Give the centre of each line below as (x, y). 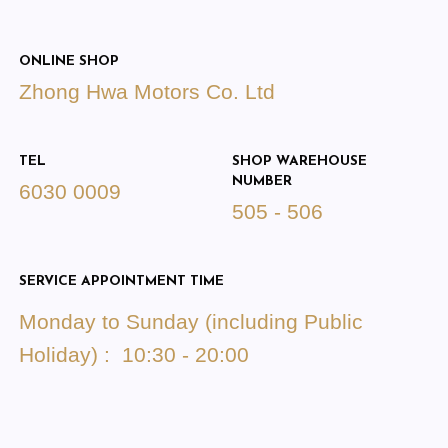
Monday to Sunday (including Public (190, 321)
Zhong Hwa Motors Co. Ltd (146, 92)
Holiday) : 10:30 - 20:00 (133, 354)
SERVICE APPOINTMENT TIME (121, 281)
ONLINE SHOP (68, 62)
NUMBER (262, 181)
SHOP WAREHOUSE (300, 161)
